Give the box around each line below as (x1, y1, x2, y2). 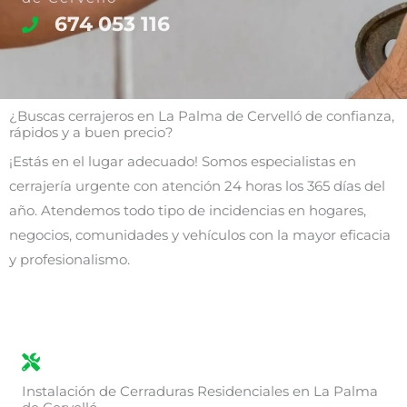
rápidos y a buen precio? (9, 124, 174, 142)
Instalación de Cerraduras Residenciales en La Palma (22, 382, 378, 400)
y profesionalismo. (9, 252, 130, 269)
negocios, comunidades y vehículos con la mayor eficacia (9, 227, 391, 244)
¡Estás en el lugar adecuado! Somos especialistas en (9, 154, 356, 171)
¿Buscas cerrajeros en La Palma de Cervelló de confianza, (9, 108, 394, 125)
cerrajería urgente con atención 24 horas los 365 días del (9, 178, 385, 195)
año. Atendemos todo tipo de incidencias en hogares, (9, 203, 366, 220)
